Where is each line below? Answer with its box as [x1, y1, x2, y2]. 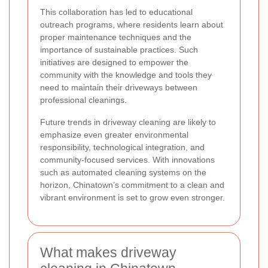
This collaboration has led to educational [40, 7, 193, 17]
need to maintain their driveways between [40, 83, 197, 93]
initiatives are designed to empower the [40, 57, 188, 68]
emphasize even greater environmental [40, 130, 188, 140]
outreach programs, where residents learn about [40, 20, 223, 30]
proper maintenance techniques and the [40, 32, 191, 42]
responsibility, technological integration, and [40, 142, 205, 153]
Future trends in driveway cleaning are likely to [40, 117, 216, 127]
